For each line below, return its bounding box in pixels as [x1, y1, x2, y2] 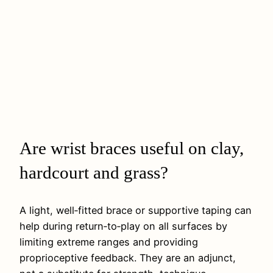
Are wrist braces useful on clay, [19, 138, 244, 158]
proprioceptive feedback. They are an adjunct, [19, 251, 236, 264]
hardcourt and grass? [19, 162, 168, 182]
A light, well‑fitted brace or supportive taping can [19, 204, 252, 216]
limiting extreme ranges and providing [19, 235, 198, 248]
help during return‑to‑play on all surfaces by [19, 219, 227, 232]
